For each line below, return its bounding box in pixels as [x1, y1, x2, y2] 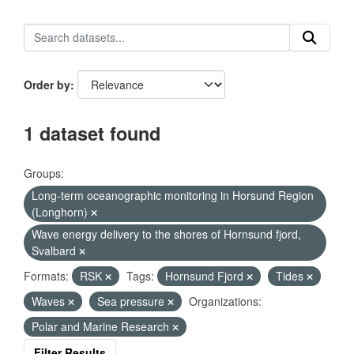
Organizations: [189, 293, 262, 309]
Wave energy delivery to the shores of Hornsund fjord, [32, 226, 301, 242]
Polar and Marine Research [32, 318, 172, 334]
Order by [24, 77, 70, 92]
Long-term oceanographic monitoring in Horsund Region [32, 187, 314, 203]
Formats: [24, 268, 69, 284]
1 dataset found [24, 120, 160, 146]
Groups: [24, 165, 64, 181]
